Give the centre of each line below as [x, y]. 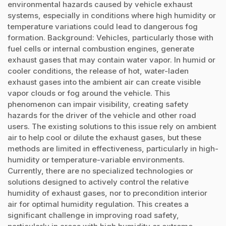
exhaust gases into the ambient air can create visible [104, 82]
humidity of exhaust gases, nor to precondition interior [107, 193]
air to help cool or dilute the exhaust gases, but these [104, 137]
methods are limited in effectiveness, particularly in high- [113, 148]
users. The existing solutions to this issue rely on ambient [112, 126]
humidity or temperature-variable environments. [96, 159]
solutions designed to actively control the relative [98, 182]
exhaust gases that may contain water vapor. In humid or [111, 60]
